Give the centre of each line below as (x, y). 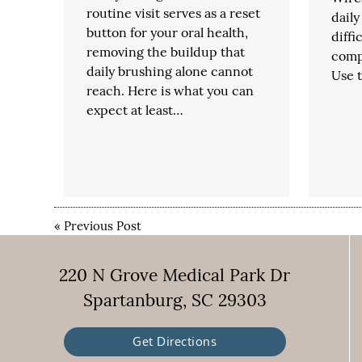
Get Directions (175, 342)
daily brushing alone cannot (170, 71)
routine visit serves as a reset (174, 13)
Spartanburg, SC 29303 (175, 301)
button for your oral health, (168, 32)
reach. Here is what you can (170, 90)
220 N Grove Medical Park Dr (175, 276)
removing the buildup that (166, 51)
